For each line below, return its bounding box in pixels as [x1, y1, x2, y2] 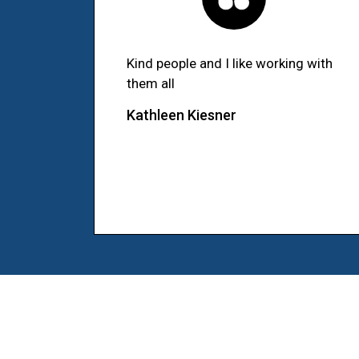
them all [127, 75, 175, 92]
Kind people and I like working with [127, 55, 333, 72]
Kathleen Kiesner [127, 107, 236, 124]
